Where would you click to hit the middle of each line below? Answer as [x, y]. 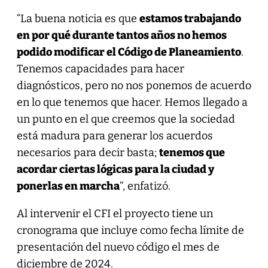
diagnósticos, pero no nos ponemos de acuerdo [134, 85]
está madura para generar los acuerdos [115, 135]
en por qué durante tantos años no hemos [121, 35]
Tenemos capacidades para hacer [100, 68]
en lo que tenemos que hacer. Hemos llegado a [132, 102]
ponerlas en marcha [68, 186]
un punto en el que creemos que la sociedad [126, 119]
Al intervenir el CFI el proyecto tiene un [115, 213]
